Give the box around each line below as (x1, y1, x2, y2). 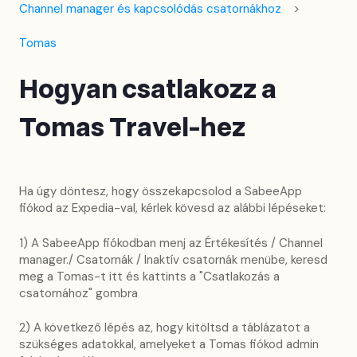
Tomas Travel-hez (19, 110, 245, 147)
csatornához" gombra (19, 284, 138, 301)
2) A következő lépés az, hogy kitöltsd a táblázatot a (19, 320, 310, 336)
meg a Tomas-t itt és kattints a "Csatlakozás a (19, 268, 280, 284)
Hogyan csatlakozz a (19, 72, 277, 109)
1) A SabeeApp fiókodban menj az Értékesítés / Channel (19, 234, 323, 251)
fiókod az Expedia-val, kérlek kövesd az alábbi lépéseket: (19, 200, 326, 217)
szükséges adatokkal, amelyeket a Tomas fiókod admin (19, 336, 319, 353)
